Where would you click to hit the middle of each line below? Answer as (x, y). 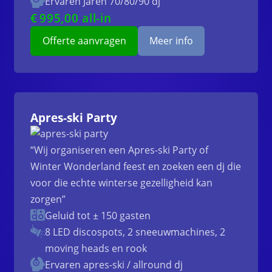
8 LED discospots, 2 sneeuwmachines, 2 (135, 232)
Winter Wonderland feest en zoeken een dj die (136, 167)
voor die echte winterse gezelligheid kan (122, 183)
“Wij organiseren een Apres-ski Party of (120, 150)
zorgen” (48, 199)
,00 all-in (86, 18)
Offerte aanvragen (84, 41)
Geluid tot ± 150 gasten (98, 216)
